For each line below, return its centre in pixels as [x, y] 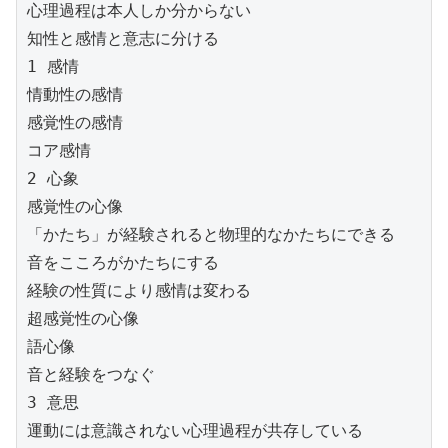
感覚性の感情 [75, 122]
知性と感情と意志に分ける [123, 38]
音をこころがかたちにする [123, 262]
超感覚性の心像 [83, 318]
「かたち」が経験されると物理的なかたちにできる [211, 234]
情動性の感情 [75, 94]
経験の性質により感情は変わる [139, 290]
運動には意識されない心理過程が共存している [195, 430]
